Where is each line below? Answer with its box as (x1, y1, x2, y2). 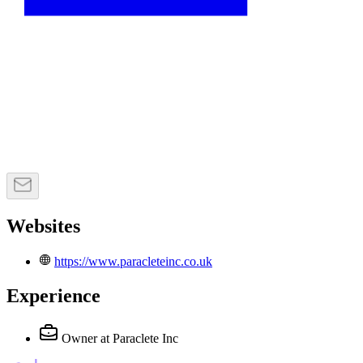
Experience (6, 284, 100, 306)
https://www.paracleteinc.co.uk (54, 254, 212, 269)
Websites (6, 216, 80, 237)
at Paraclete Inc (100, 331, 178, 345)
